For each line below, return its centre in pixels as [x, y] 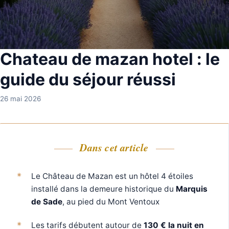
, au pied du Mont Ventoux [111, 201]
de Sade [47, 201]
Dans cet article [114, 147]
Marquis [191, 189]
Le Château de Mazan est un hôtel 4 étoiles [112, 176]
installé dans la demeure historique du [103, 189]
